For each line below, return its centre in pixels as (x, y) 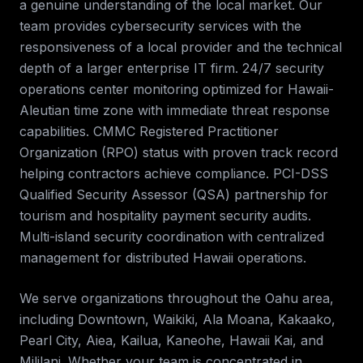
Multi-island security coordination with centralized (172, 237)
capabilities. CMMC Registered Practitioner (149, 131)
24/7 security (283, 68)
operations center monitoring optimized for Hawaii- (177, 89)
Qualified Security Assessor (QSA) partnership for (174, 194)
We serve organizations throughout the (142, 298)
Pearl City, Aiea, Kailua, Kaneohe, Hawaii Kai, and (171, 340)
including (47, 319)
